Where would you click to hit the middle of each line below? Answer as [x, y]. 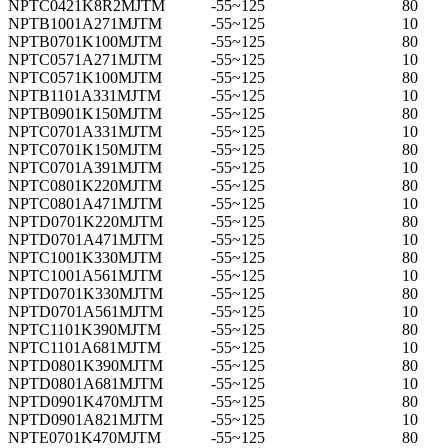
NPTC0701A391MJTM [85, 167]
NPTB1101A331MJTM [84, 95]
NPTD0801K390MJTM [85, 365]
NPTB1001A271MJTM [85, 23]
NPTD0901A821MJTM [85, 419]
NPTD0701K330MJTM [85, 293]
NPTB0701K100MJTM [85, 41]
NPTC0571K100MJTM [85, 77]
